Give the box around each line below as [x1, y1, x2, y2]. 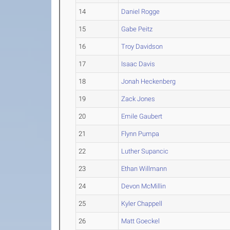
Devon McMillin [121, 182, 166, 190]
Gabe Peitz [121, 25, 153, 33]
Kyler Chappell [121, 200, 163, 207]
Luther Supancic [121, 147, 169, 155]
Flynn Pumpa [121, 130, 160, 138]
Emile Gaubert [121, 112, 163, 120]
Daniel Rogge [121, 8, 160, 15]
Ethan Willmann [121, 165, 167, 172]
